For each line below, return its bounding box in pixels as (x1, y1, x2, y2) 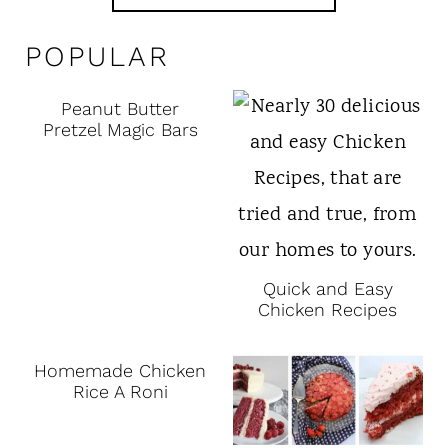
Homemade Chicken (34, 360, 207, 382)
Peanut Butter (61, 98, 180, 120)
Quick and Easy (262, 278, 393, 300)
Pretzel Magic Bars (42, 119, 198, 141)
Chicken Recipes (258, 299, 398, 321)
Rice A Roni (72, 381, 168, 403)
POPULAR (24, 40, 170, 74)
